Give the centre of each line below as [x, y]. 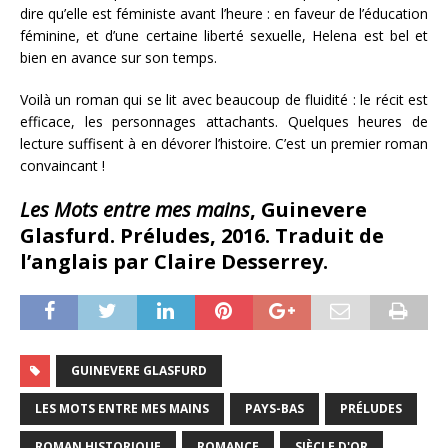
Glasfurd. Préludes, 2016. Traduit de [202, 235]
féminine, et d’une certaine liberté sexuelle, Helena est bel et [224, 35]
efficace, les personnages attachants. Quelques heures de [224, 121]
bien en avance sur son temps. [118, 57]
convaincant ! [62, 165]
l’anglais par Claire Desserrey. [174, 261]
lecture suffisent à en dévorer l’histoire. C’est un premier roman [224, 143]
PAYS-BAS [274, 408]
